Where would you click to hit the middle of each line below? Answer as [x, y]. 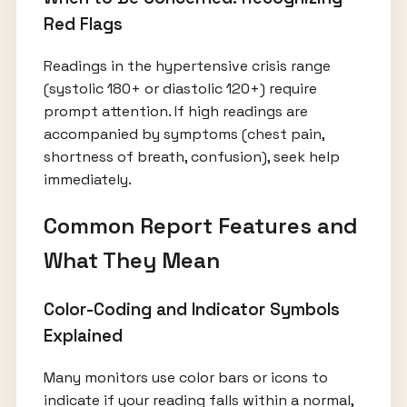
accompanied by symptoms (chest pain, [184, 134]
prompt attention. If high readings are [175, 112]
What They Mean [131, 260]
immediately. [87, 180]
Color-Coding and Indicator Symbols [191, 309]
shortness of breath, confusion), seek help [191, 157]
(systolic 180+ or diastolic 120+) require [180, 89]
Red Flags [83, 25]
